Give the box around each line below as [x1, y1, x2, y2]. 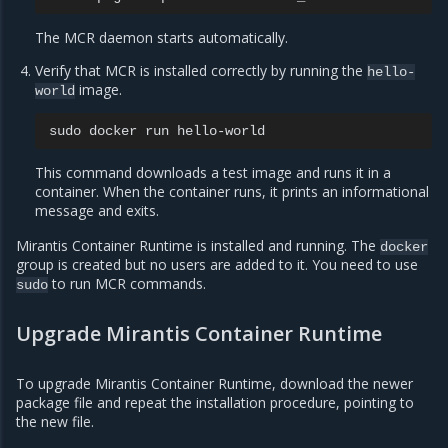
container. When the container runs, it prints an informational [35, 182, 430, 202]
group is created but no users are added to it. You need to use [16, 255, 418, 275]
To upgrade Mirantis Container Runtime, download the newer [16, 373, 413, 393]
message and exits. [35, 201, 160, 221]
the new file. [16, 411, 94, 431]
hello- [367, 64, 416, 81]
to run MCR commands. [48, 274, 206, 294]
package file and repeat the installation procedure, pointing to [16, 392, 414, 412]
